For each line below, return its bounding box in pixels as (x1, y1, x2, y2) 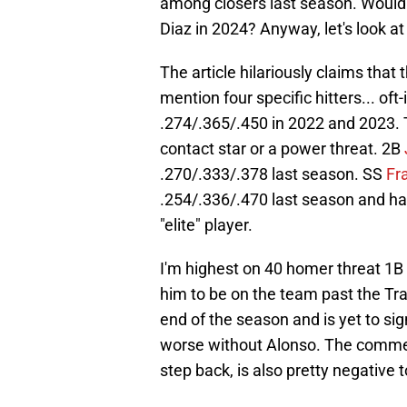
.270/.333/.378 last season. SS (160, 164, 386, 184)
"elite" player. (160, 215, 253, 235)
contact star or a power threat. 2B (160, 139, 404, 159)
